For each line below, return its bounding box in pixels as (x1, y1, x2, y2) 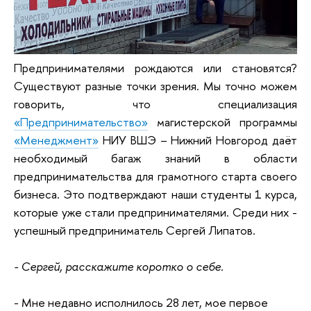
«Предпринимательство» (14, 114, 148, 131)
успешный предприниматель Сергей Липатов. (14, 222, 255, 239)
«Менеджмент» (14, 132, 99, 149)
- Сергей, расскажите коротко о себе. (14, 258, 224, 275)
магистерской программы (148, 114, 297, 131)
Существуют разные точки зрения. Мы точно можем (14, 78, 297, 94)
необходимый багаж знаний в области (14, 150, 297, 167)
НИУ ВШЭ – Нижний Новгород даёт (99, 132, 297, 149)
